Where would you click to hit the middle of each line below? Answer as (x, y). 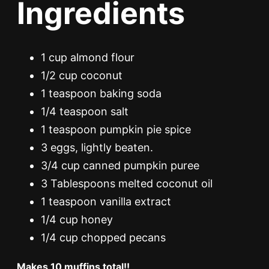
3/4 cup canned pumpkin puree (120, 165)
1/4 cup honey (77, 219)
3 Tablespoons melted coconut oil (127, 183)
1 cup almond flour (88, 57)
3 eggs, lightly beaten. (97, 147)
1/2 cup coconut (82, 75)
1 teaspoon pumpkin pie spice (116, 129)
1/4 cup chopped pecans (103, 237)
